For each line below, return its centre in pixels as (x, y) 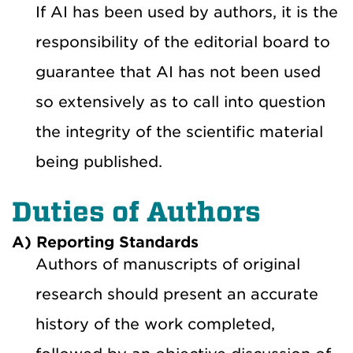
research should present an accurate (177, 294)
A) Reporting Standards (105, 242)
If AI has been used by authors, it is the (187, 12)
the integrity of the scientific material (179, 132)
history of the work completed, (155, 324)
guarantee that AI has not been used (178, 72)
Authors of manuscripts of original (168, 264)
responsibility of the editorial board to (183, 42)
